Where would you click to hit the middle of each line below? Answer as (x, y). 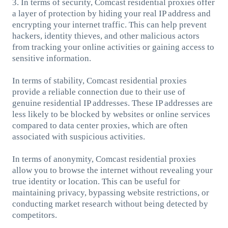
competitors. (34, 215)
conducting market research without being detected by (110, 204)
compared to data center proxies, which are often (100, 125)
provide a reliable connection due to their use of (98, 92)
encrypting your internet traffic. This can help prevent (109, 24)
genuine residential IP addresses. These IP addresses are (112, 103)
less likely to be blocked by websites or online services (111, 114)
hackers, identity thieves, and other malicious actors (106, 36)
